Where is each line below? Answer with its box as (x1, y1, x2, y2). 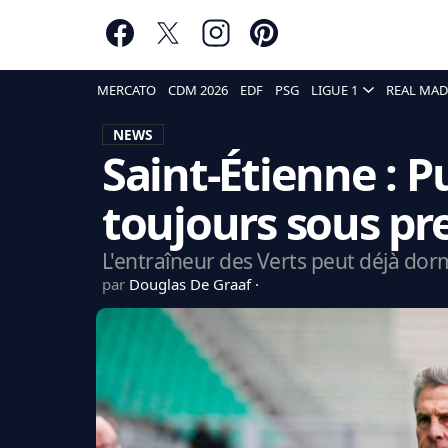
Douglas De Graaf (128, 274, 255, 294)
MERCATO (97, 81, 156, 99)
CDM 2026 (168, 81, 228, 99)
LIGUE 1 (311, 81, 358, 99)
